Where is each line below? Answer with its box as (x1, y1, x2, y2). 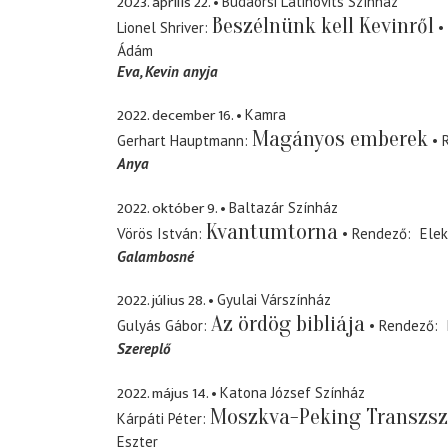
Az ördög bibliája (211, 311, 365, 338)
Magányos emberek (252, 126, 428, 153)
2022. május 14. (117, 380, 208, 406)
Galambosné (117, 246, 194, 266)
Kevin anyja (145, 61, 218, 81)
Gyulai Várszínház (217, 290, 331, 310)
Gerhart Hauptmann (117, 131, 244, 151)
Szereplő (117, 339, 170, 359)
